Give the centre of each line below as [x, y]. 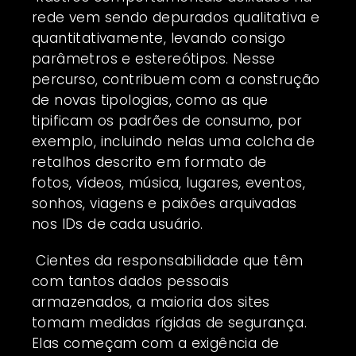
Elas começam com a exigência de [156, 343]
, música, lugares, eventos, [214, 182]
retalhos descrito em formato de [149, 162]
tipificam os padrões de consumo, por [167, 120]
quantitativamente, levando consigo [159, 38]
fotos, [54, 182]
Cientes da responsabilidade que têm [168, 260]
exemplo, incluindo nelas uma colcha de [174, 141]
